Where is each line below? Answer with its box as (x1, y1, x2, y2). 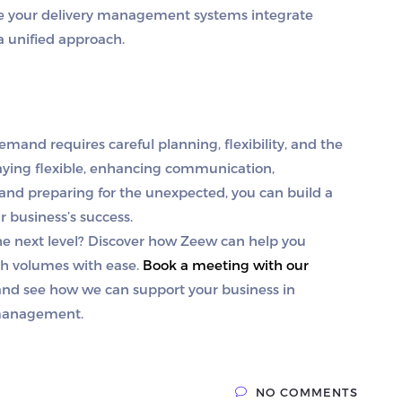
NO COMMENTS (256, 385, 358, 399)
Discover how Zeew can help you (84, 232, 306, 249)
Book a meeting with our (143, 257, 309, 273)
